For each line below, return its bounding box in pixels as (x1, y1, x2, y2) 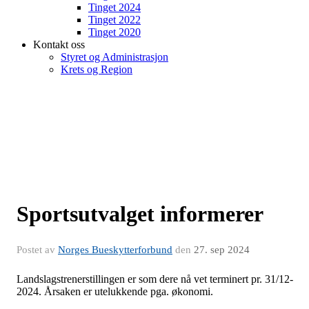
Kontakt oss (33, 39, 85, 50)
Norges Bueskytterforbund (58, 244, 172, 255)
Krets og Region (61, 63, 132, 75)
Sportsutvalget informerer (17, 201, 263, 226)
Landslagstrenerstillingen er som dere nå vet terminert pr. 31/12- (17, 273, 293, 285)
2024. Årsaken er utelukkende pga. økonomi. (17, 286, 213, 297)
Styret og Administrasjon (61, 51, 168, 63)
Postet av (17, 244, 58, 255)
